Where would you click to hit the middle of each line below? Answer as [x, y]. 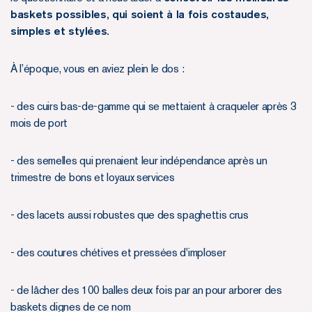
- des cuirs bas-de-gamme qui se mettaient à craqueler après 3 [154, 106]
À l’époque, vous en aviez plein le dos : [97, 68]
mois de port [39, 123]
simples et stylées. [60, 31]
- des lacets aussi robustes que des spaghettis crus [130, 214]
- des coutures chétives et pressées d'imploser [118, 252]
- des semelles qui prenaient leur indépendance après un [139, 160]
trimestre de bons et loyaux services [93, 177]
